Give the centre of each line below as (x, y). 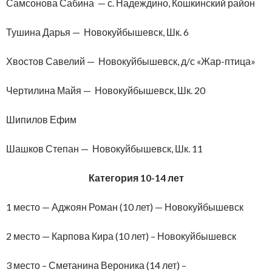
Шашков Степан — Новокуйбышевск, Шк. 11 (104, 148)
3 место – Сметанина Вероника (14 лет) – (96, 265)
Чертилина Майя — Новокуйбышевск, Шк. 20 (106, 90)
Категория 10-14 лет (136, 177)
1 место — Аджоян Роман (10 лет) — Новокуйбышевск (125, 206)
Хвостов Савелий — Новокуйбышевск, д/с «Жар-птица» (131, 61)
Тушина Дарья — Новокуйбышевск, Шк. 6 (97, 32)
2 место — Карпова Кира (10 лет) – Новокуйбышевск (121, 236)
